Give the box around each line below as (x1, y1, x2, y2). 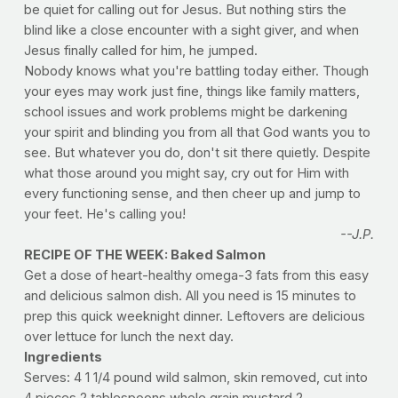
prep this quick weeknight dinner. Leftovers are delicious (23, 308, 365, 325)
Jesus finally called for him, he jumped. (23, 43, 258, 60)
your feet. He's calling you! (23, 206, 186, 223)
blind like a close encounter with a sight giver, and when (23, 22, 359, 39)
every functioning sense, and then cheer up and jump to (23, 186, 361, 203)
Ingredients (23, 349, 102, 366)
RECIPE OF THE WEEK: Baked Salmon (23, 247, 266, 264)
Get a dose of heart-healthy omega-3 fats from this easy (23, 267, 369, 284)
